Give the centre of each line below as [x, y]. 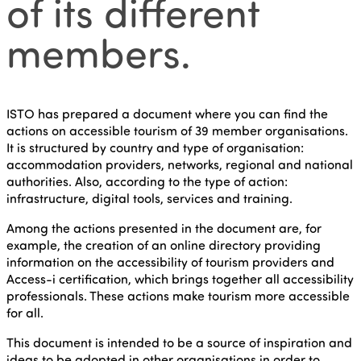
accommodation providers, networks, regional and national [180, 164]
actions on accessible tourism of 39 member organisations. [177, 131]
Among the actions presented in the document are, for [164, 228]
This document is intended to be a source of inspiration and [179, 342]
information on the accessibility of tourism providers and [170, 262]
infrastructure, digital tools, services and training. [149, 198]
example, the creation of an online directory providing [164, 245]
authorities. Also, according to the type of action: [147, 181]
